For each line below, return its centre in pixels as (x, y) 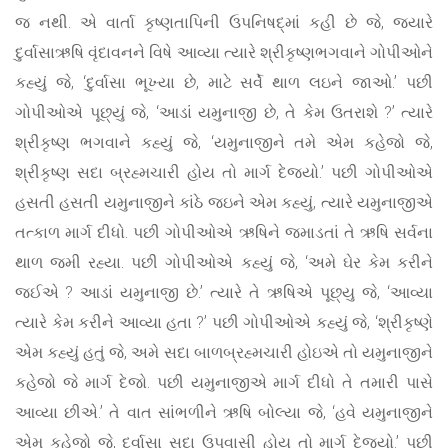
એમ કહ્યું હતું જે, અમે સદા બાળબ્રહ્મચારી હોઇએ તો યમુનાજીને (224, 352)
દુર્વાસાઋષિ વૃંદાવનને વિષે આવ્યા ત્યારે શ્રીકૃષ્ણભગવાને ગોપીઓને (224, 52)
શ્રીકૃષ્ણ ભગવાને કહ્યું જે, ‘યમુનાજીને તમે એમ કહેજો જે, (224, 142)
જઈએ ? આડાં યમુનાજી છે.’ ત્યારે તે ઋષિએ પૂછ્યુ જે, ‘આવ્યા (224, 292)
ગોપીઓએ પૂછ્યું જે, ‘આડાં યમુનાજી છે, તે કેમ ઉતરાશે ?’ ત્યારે (224, 112)
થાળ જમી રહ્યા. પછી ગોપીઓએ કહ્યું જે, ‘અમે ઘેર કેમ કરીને (224, 262)
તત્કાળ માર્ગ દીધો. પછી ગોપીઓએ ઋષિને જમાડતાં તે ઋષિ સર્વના (224, 232)
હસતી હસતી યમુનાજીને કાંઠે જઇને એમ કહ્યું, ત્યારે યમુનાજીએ (224, 202)
